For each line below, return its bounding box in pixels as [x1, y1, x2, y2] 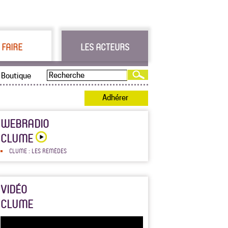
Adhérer [102, 93, 128, 102]
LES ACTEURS [80, 41, 129, 53]
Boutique [1, 71, 31, 80]
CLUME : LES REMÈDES [9, 147, 67, 155]
